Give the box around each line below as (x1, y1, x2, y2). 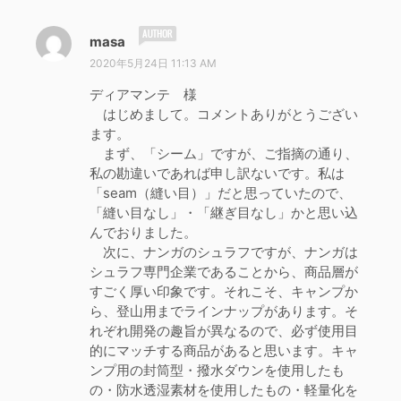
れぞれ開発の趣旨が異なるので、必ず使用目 (90, 322, 358, 339)
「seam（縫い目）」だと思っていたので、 (90, 184, 352, 201)
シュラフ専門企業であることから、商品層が (90, 263, 358, 280)
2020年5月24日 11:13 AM (90, 56, 217, 70)
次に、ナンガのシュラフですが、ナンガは (90, 243, 358, 260)
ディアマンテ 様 (90, 86, 197, 103)
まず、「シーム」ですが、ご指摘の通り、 (90, 145, 358, 162)
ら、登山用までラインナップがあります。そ (90, 303, 358, 320)
